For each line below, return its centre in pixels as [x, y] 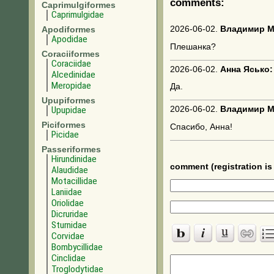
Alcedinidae [73, 75]
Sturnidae [69, 225]
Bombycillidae [77, 247]
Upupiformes [68, 100]
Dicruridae [70, 214]
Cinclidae [68, 258]
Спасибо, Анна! [201, 127]
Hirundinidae [74, 159]
